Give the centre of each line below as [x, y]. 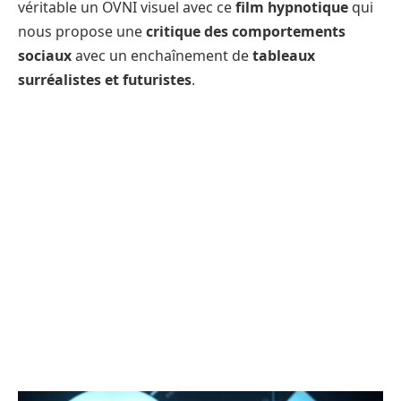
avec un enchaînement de [162, 55]
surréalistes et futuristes [105, 80]
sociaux [45, 55]
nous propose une [82, 31]
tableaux [284, 55]
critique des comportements [246, 31]
